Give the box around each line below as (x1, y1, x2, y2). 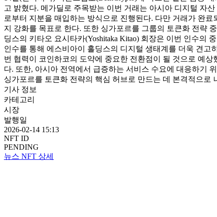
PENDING (4, 142, 39, 151)
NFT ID (4, 134, 29, 142)
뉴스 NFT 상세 (4, 152, 54, 160)
